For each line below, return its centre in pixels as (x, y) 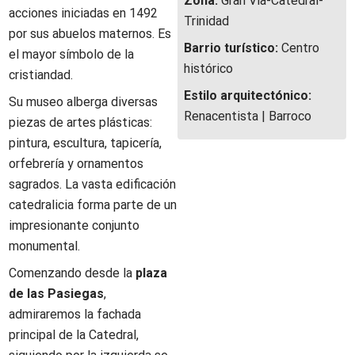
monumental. (45, 246)
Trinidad (206, 21)
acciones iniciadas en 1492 (84, 13)
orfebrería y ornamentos (76, 164)
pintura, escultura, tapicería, (86, 143)
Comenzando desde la (73, 273)
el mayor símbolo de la (72, 54)
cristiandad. (41, 75)
